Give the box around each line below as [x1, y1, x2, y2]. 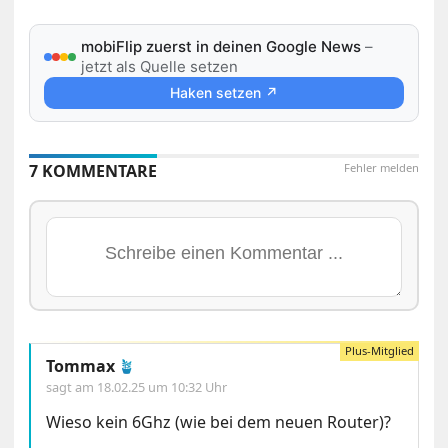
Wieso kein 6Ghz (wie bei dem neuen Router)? [46, 410, 392, 433]
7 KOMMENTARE [29, 159, 158, 182]
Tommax [46, 354, 116, 377]
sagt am [46, 377, 98, 396]
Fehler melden [343, 159, 419, 175]
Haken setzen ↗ [169, 83, 278, 101]
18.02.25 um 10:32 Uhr [97, 377, 228, 396]
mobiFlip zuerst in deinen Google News [81, 36, 362, 56]
